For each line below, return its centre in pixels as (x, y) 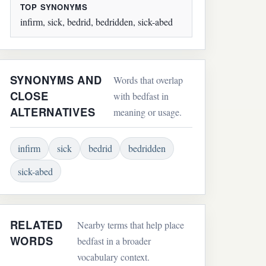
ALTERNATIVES (53, 112)
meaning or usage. (147, 112)
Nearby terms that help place (130, 225)
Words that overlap (148, 80)
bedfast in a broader (114, 241)
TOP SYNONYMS (54, 7)
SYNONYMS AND (56, 80)
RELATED (36, 225)
